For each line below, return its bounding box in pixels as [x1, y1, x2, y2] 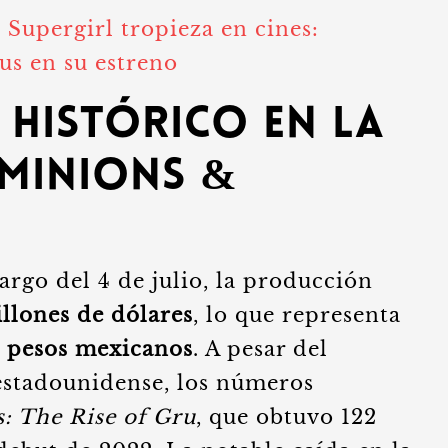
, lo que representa [193, 303, 401, 327]
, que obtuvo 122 [196, 405, 377, 429]
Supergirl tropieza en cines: [8, 17, 319, 41]
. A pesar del [193, 337, 328, 361]
